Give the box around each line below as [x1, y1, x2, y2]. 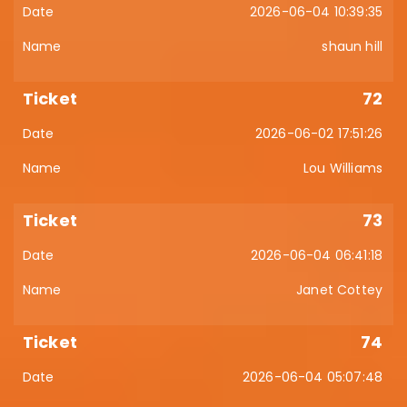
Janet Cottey [296, 281, 382, 299]
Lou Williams [303, 159, 382, 177]
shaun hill [322, 37, 382, 55]
